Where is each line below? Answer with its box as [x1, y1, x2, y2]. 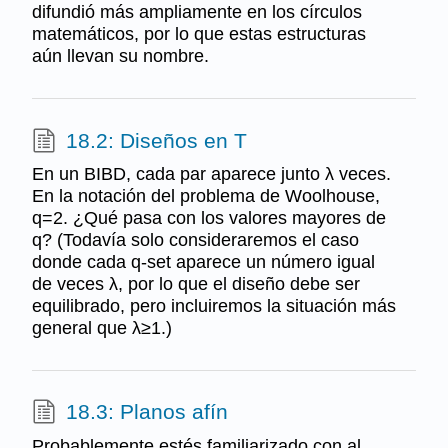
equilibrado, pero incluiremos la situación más [31, 296, 396, 317]
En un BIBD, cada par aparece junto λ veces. [31, 164, 391, 185]
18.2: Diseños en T [65, 128, 247, 152]
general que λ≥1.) [31, 318, 172, 339]
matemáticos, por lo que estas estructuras [31, 24, 366, 45]
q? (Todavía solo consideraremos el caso [31, 230, 359, 251]
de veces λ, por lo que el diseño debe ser [31, 274, 360, 295]
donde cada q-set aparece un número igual [31, 252, 375, 273]
